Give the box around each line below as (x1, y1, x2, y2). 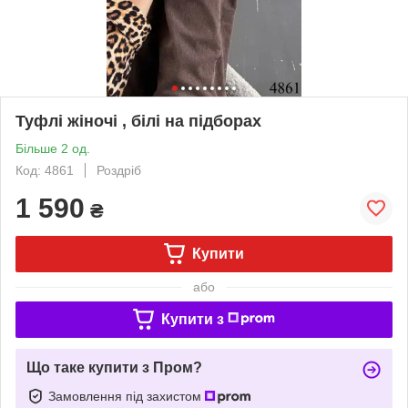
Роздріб (97, 162, 141, 178)
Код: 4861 (15, 162, 74, 178)
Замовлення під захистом (48, 388, 205, 403)
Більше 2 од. (15, 140, 90, 156)
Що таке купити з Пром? (26, 359, 202, 375)
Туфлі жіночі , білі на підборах (15, 111, 261, 130)
